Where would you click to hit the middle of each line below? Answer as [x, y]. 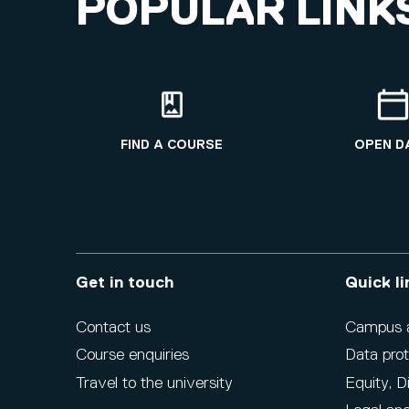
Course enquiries [132, 356]
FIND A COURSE [172, 146]
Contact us [113, 327]
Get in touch [125, 283]
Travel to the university [154, 383]
